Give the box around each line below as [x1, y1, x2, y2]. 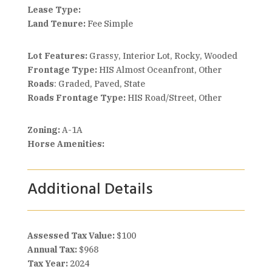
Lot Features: [27, 50, 89, 61]
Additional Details [27, 177, 153, 202]
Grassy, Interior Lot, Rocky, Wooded [89, 50, 237, 61]
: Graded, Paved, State [53, 78, 145, 89]
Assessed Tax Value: [27, 230, 117, 241]
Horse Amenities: [27, 138, 104, 149]
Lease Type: [27, 4, 81, 15]
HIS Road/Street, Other [125, 92, 222, 103]
